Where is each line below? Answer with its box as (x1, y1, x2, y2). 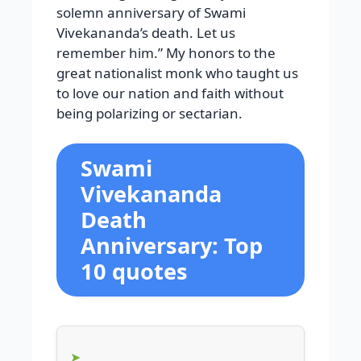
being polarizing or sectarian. (56, 103, 243, 122)
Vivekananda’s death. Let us (56, 23, 235, 42)
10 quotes (81, 256, 188, 287)
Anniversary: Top (81, 230, 263, 261)
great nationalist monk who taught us (56, 63, 298, 82)
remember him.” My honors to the (56, 43, 276, 62)
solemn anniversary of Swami (56, 2, 246, 22)
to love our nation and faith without (56, 83, 284, 102)
